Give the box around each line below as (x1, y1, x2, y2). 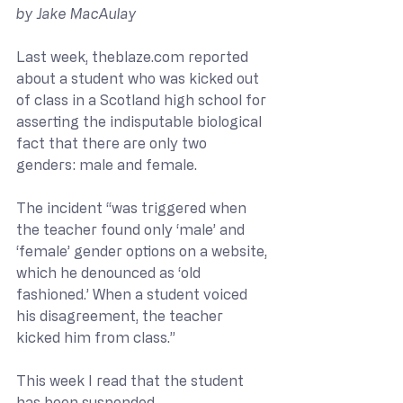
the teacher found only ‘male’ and (16, 220, 248, 237)
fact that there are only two (16, 134, 210, 151)
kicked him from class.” (16, 328, 179, 345)
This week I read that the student (16, 372, 247, 389)
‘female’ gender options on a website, (16, 242, 271, 259)
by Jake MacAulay (16, 4, 137, 22)
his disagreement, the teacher (16, 307, 227, 324)
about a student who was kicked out (16, 69, 263, 86)
